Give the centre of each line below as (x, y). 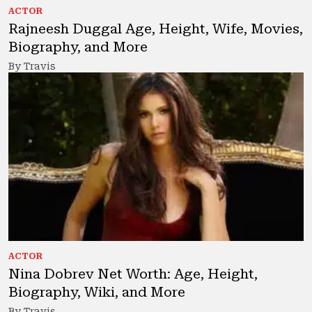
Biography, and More (78, 46)
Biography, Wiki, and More (97, 291)
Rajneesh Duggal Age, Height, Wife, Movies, (156, 28)
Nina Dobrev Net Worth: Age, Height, (133, 273)
